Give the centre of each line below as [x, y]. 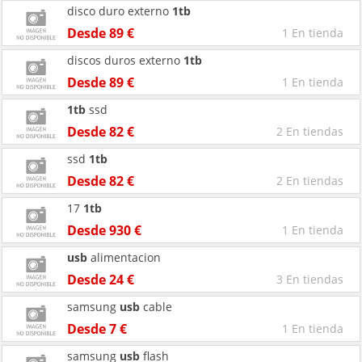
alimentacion [124, 257]
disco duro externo [120, 11]
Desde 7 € [97, 329]
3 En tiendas [310, 279]
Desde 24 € [101, 280]
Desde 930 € [104, 230]
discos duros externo [125, 60]
